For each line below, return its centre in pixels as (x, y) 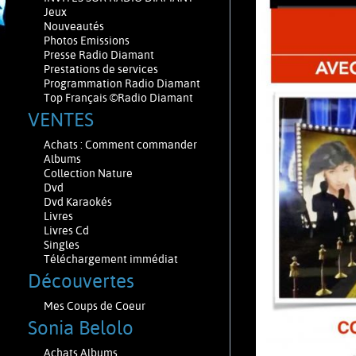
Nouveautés (74, 26)
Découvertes (88, 281)
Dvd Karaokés (77, 202)
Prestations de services (101, 69)
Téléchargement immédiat (110, 259)
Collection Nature (88, 173)
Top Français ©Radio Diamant (118, 98)
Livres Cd (66, 230)
